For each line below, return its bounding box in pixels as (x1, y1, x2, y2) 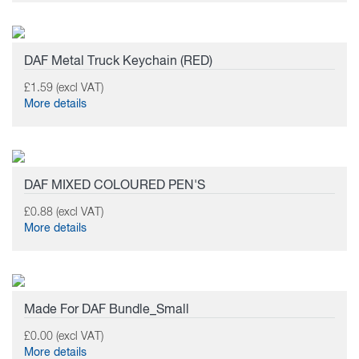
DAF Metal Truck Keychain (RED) (24, 55, 212, 68)
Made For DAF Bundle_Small (24, 304, 189, 317)
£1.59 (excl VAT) (24, 83, 103, 94)
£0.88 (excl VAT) (24, 207, 103, 218)
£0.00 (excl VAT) (24, 331, 103, 342)
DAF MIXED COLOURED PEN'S (24, 179, 205, 192)
